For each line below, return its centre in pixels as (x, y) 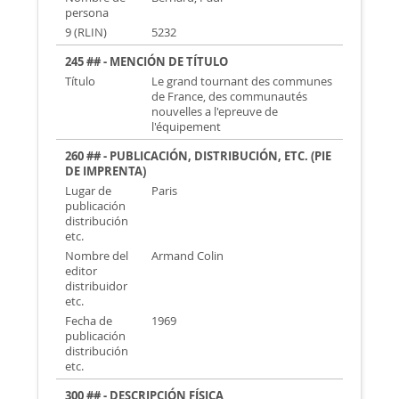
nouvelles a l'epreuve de (214, 112)
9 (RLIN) (86, 33)
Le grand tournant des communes (241, 81)
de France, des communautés (229, 97)
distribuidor (97, 286)
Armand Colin (187, 256)
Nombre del (97, 256)
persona (87, 13)
